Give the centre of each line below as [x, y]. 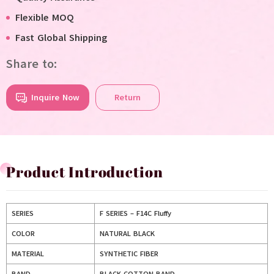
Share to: [31, 64]
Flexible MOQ [45, 18]
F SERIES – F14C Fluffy [135, 213]
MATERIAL [28, 254]
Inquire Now [55, 98]
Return [128, 98]
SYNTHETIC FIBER [129, 254]
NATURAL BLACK [127, 234]
